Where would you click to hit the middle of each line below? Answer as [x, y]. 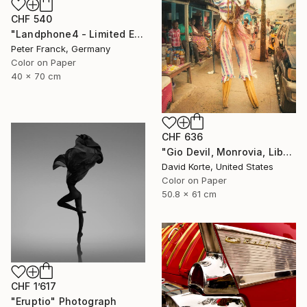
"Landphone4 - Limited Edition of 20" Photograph [138, 34]
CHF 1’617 [34, 286]
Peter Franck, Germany [61, 48]
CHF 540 [32, 19]
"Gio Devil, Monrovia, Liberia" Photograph [288, 152]
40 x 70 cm [36, 76]
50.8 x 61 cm [189, 194]
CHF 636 [183, 137]
